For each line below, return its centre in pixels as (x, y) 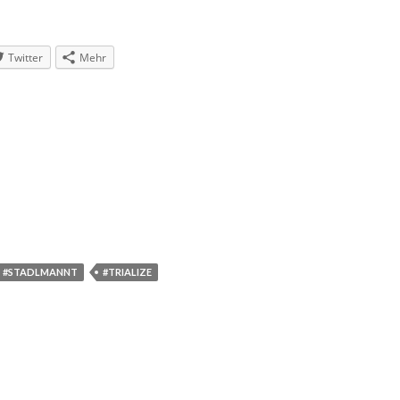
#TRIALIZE (127, 271)
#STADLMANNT (40, 271)
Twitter (25, 57)
